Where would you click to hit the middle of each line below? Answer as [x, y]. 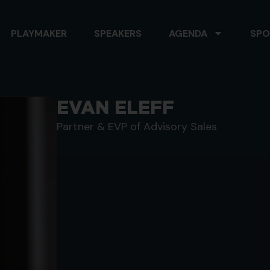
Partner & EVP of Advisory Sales [137, 127]
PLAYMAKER [39, 33]
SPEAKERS [118, 33]
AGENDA [188, 33]
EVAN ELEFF [115, 107]
